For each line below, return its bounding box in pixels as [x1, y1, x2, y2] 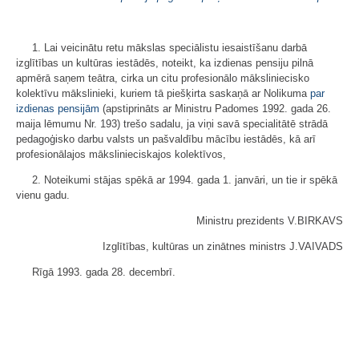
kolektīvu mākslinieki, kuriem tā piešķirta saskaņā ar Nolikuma [16, 87, 310, 99]
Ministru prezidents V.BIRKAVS [196, 215, 343, 227]
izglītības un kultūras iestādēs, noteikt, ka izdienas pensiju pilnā [16, 57, 313, 69]
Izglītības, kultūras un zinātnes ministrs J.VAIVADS [103, 240, 343, 252]
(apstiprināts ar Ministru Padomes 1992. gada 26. [99, 103, 331, 115]
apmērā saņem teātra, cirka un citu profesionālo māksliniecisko [16, 72, 309, 84]
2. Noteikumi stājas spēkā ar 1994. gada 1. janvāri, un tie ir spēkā [32, 174, 337, 186]
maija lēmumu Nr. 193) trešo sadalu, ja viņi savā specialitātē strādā [16, 118, 328, 130]
